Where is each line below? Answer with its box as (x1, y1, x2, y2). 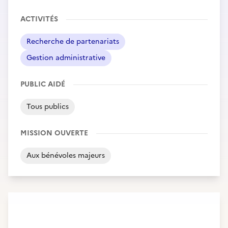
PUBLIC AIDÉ (20, 79, 65, 90)
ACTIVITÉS (20, 14, 58, 24)
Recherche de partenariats (26, 36, 119, 47)
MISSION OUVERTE (20, 128, 88, 138)
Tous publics (26, 101, 69, 112)
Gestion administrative (26, 52, 105, 63)
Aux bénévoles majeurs (26, 150, 105, 161)
